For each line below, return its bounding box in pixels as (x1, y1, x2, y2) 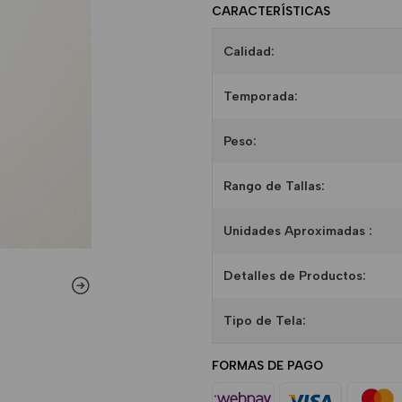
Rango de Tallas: (223, 178, 325, 194)
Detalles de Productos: (223, 267, 366, 284)
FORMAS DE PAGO (212, 358, 323, 372)
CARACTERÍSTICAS (212, 4, 334, 18)
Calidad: (223, 43, 275, 59)
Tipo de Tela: (223, 312, 306, 328)
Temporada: (223, 88, 298, 104)
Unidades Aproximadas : (223, 223, 372, 239)
